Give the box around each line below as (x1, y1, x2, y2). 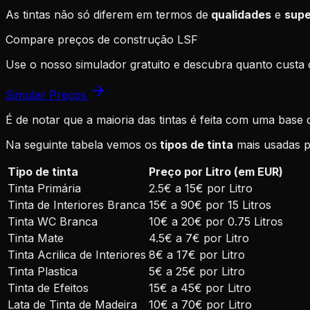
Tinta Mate (8, 231, 64, 246)
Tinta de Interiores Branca (8, 198, 145, 212)
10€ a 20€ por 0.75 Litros (149, 215, 283, 229)
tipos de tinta (157, 138, 233, 152)
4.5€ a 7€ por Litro (149, 231, 249, 246)
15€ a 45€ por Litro (149, 281, 251, 295)
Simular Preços (6, 88, 86, 102)
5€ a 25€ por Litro (149, 264, 245, 279)
